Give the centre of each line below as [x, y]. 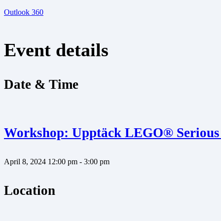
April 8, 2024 [25, 162]
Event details [56, 50]
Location [30, 190]
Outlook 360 [24, 12]
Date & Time [41, 84]
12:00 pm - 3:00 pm [79, 162]
